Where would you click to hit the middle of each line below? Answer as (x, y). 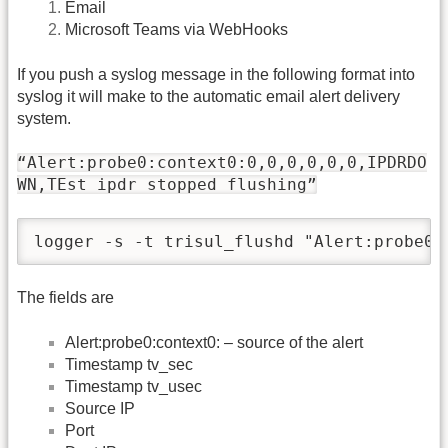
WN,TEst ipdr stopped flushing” (167, 184)
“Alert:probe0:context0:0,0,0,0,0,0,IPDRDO (222, 162)
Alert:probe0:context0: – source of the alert (214, 342)
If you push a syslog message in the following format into (216, 74)
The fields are (65, 298)
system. (44, 118)
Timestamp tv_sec (129, 364)
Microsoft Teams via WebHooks (176, 30)
